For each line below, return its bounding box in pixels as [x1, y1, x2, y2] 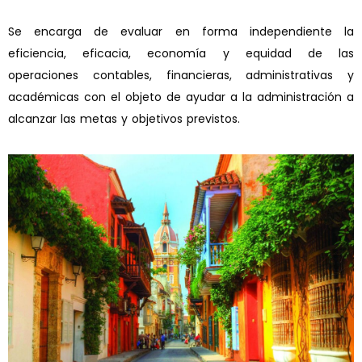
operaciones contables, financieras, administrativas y [8, 67, 354, 84]
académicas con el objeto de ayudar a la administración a [8, 89, 354, 106]
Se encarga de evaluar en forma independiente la [8, 23, 354, 40]
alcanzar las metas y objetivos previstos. [8, 111, 240, 128]
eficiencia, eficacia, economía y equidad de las [8, 45, 354, 62]
